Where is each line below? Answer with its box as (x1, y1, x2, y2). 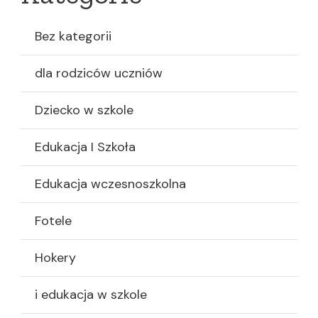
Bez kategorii (35, 28, 111, 45)
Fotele (35, 212, 72, 229)
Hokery (35, 249, 76, 266)
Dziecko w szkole (35, 102, 133, 119)
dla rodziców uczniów (35, 65, 163, 82)
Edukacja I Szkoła (35, 138, 136, 155)
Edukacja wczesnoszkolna (35, 175, 186, 192)
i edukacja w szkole (35, 286, 147, 303)
